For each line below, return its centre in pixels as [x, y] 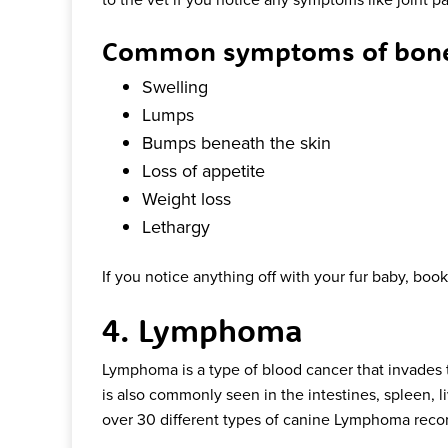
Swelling [175, 87]
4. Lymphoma [202, 330]
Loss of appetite [203, 171]
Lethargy [176, 227]
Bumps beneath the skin [236, 143]
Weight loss [186, 199]
